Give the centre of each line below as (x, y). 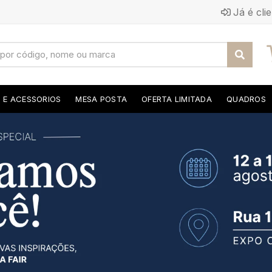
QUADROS (246, 99)
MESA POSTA (101, 99)
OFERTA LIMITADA (177, 99)
